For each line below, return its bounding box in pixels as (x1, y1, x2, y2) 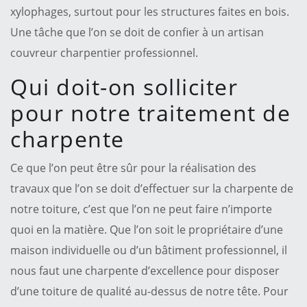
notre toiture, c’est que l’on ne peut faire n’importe (10, 201, 272, 217)
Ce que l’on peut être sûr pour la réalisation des (10, 160, 256, 175)
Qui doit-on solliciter (10, 71, 238, 101)
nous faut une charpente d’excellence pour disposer (10, 262, 280, 278)
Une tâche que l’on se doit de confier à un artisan (10, 24, 264, 40)
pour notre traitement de (10, 97, 291, 127)
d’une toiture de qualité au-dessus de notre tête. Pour (10, 283, 288, 299)
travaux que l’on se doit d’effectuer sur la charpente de (10, 180, 293, 196)
